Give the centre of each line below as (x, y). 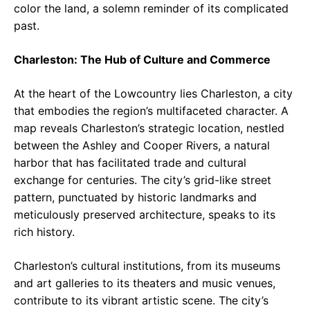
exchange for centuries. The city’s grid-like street (143, 180)
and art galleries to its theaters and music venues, (145, 283)
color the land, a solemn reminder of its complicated (151, 9)
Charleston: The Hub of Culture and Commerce (142, 60)
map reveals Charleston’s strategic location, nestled (149, 128)
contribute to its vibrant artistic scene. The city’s (141, 301)
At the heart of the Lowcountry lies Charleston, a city (153, 94)
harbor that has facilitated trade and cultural (130, 163)
